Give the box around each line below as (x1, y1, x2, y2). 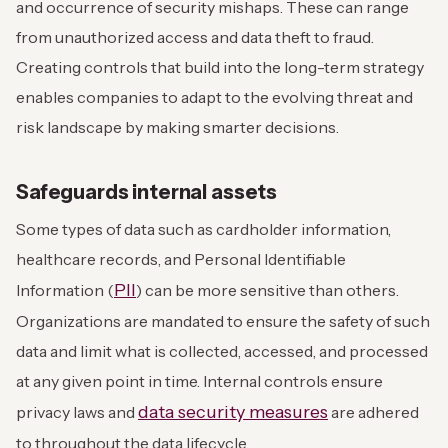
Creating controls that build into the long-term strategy (16, 57, 424, 78)
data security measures (138, 401, 328, 424)
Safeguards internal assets (16, 180, 278, 205)
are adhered (328, 402, 419, 423)
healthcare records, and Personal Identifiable (16, 249, 346, 270)
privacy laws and (16, 402, 138, 423)
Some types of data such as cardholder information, (16, 219, 391, 240)
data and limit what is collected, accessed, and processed (16, 341, 428, 362)
